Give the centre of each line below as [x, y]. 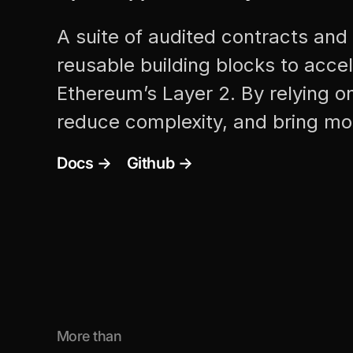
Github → [160, 163]
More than [89, 336]
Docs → [84, 163]
